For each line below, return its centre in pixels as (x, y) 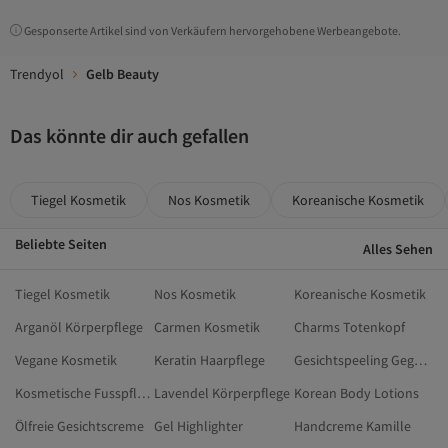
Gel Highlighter (199, 426)
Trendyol (37, 74)
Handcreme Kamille (352, 426)
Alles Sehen (398, 249)
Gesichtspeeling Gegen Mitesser (420, 360)
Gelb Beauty (122, 74)
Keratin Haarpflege (210, 360)
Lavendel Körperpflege (222, 393)
